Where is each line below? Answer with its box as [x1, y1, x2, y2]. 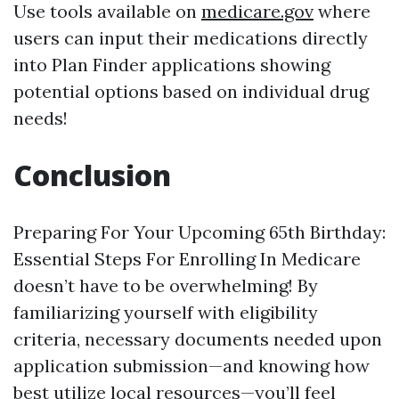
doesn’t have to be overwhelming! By [13, 274, 318, 297]
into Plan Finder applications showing [13, 53, 330, 76]
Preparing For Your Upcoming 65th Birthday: [13, 221, 386, 243]
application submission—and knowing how [13, 354, 370, 377]
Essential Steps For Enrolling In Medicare [13, 248, 361, 270]
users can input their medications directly [13, 27, 368, 49]
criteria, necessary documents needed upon [13, 328, 382, 350]
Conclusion [13, 156, 171, 194]
